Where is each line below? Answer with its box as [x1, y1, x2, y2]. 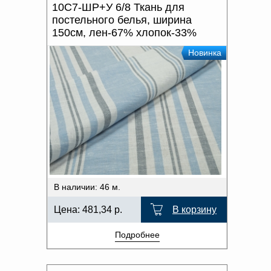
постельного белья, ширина [52, 13, 192, 26]
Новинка [188, 47, 221, 57]
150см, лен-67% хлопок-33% [52, 26, 197, 39]
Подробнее [114, 229, 160, 240]
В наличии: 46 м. [54, 181, 120, 192]
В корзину [172, 204, 217, 215]
